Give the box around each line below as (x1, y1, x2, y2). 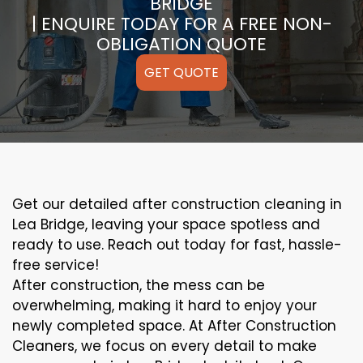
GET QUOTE (144, 63, 219, 83)
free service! (12, 255, 99, 275)
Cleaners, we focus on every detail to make (12, 336, 317, 357)
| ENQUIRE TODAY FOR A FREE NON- (31, 11, 332, 37)
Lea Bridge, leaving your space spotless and (12, 215, 320, 235)
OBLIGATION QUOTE (96, 32, 267, 58)
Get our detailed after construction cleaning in (12, 194, 342, 215)
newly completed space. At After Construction (12, 316, 336, 336)
